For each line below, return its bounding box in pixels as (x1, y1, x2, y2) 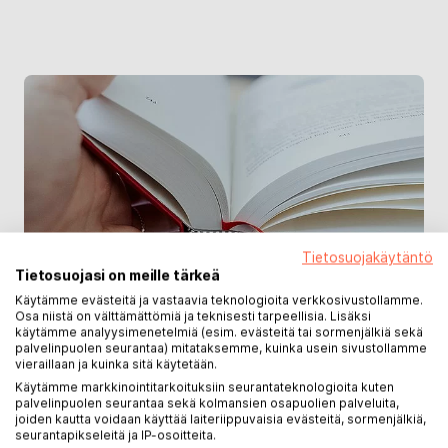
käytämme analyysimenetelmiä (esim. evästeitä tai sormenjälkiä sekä (15, 324, 423, 340)
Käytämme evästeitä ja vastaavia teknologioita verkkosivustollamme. (15, 292, 423, 308)
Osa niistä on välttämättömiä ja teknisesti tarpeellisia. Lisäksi (15, 308, 371, 324)
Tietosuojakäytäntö (302, 249, 433, 266)
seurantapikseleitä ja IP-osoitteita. (15, 427, 216, 443)
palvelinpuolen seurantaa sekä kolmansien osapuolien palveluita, (15, 395, 399, 411)
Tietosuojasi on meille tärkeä (15, 267, 220, 284)
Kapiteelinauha (24, 389, 226, 424)
